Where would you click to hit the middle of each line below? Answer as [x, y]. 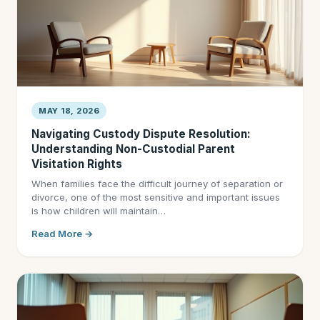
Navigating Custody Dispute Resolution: [141, 134]
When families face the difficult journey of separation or [157, 184]
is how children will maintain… [99, 211]
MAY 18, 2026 [69, 111]
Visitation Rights [77, 164]
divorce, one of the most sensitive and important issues [156, 197]
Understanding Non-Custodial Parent [133, 149]
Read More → [62, 234]
